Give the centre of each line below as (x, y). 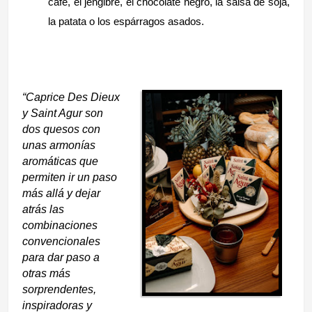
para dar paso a (61, 257)
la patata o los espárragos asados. (129, 21)
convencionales (62, 241)
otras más (47, 273)
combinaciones (60, 225)
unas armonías (59, 145)
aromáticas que (61, 161)
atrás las (44, 209)
